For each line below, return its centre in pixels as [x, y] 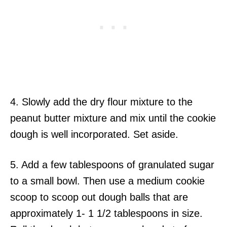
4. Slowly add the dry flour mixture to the [101, 102]
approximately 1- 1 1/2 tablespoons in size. [106, 213]
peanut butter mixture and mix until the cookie [113, 118]
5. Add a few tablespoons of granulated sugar [112, 165]
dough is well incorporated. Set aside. [94, 134]
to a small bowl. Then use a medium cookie [107, 181]
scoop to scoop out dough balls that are [99, 197]
